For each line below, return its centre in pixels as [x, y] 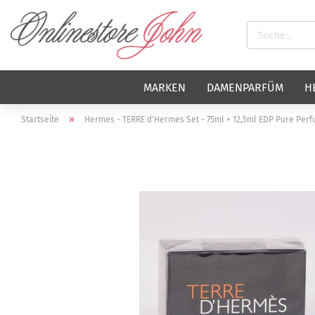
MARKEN [165, 88]
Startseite [40, 120]
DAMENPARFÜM [245, 88]
